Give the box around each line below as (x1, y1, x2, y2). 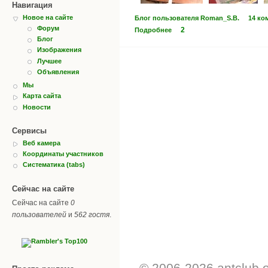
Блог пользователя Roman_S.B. (135, 14, 239, 22)
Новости (23, 103, 51, 111)
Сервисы (12, 126, 47, 135)
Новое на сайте (23, 13, 73, 21)
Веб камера (23, 139, 60, 147)
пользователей (12, 210, 66, 219)
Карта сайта (23, 92, 61, 100)
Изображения (37, 46, 81, 54)
